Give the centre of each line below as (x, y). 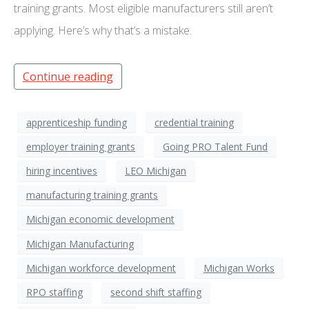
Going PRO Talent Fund (215, 146)
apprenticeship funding (77, 122)
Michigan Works (239, 268)
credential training (194, 122)
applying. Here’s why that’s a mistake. (103, 30)
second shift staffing (156, 292)
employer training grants (81, 146)
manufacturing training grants (92, 195)
